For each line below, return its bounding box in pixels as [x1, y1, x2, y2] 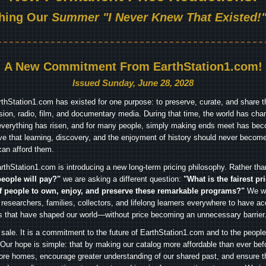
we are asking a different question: [61, 175, 183, 183]
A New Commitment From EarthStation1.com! [4, 60, 262, 73]
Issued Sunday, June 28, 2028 [72, 78, 194, 88]
